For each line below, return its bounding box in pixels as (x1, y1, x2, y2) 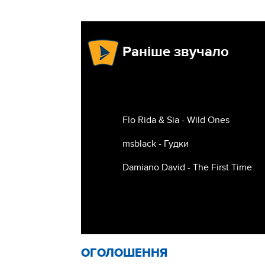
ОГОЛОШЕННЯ (81, 246, 167, 261)
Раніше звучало (122, 43, 229, 61)
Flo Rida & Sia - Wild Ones (122, 114, 230, 127)
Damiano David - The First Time (122, 161, 252, 174)
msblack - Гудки (122, 138, 189, 150)
